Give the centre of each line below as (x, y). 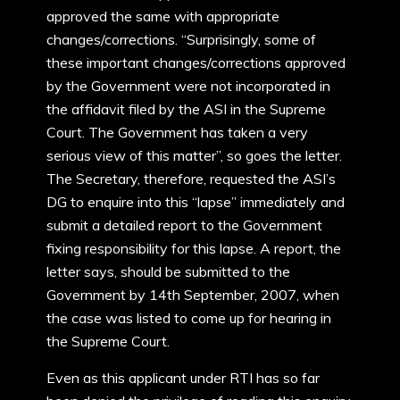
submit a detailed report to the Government (184, 225)
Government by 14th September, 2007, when (193, 295)
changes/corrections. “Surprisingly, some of (181, 39)
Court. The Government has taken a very (177, 132)
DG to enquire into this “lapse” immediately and (196, 202)
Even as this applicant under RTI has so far (183, 378)
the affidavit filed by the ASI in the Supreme (186, 109)
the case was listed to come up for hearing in (189, 318)
